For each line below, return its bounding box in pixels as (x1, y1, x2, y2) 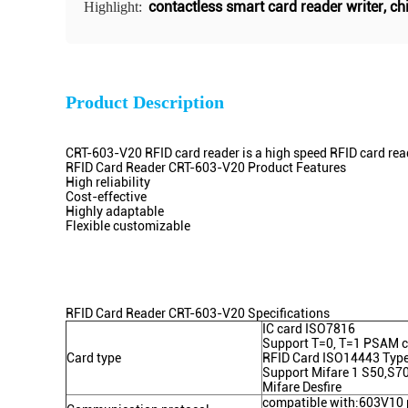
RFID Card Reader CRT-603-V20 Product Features (66, 160, 346, 175)
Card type (66, 351, 121, 365)
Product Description (66, 92, 224, 112)
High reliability (66, 175, 150, 189)
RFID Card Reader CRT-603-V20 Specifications (66, 306, 330, 321)
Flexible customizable (66, 219, 190, 233)
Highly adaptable (66, 204, 164, 219)
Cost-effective (66, 189, 147, 204)
